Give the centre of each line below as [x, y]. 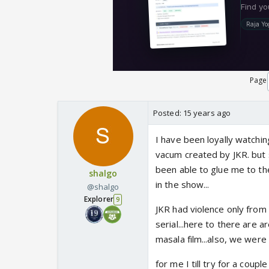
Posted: [168, 113]
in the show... [183, 185]
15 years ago [207, 113]
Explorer [99, 199]
